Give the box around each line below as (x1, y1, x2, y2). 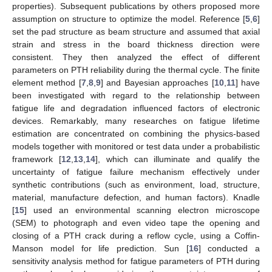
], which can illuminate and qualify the (95, 154, 260, 164)
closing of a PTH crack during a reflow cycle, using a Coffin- (12, 230, 260, 240)
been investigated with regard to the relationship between (12, 90, 260, 100)
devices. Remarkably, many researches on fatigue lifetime (12, 115, 260, 126)
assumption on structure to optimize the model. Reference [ (12, 13, 245, 24)
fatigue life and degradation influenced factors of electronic (12, 103, 260, 113)
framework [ (12, 154, 61, 164)
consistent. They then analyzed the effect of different (12, 52, 260, 62)
